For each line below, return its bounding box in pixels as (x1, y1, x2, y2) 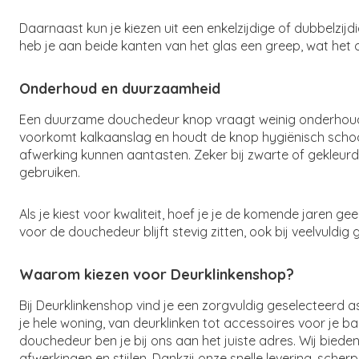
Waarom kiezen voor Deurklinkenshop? (19, 265, 294, 284)
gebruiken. (19, 164, 80, 180)
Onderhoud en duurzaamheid (19, 79, 220, 98)
